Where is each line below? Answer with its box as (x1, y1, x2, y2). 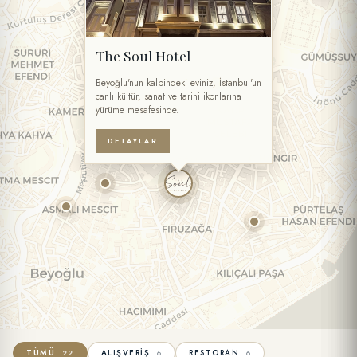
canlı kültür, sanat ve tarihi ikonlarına (96, 89, 241, 104)
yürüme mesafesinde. (96, 103, 179, 117)
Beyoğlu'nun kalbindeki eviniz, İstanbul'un (96, 76, 261, 90)
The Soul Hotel (96, 45, 190, 65)
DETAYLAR (108, 135, 158, 146)
